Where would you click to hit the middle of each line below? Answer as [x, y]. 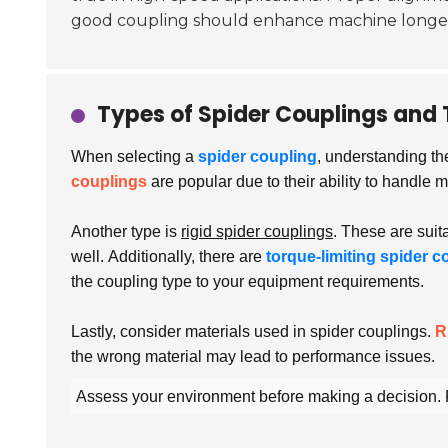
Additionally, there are [187, 256]
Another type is [126, 231]
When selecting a [134, 156]
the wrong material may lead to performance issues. [253, 356]
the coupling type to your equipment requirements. [247, 281]
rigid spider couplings [257, 231]
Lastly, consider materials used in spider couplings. [253, 331]
